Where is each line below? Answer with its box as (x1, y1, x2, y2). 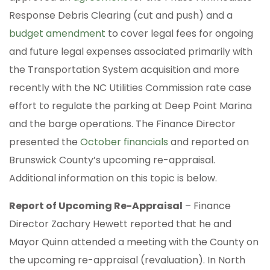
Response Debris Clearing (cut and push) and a (9, 8, 233, 23)
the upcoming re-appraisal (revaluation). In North (9, 253, 245, 268)
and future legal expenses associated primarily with (9, 45, 253, 59)
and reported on (168, 135, 249, 149)
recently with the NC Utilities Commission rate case (9, 81, 251, 95)
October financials (80, 135, 168, 149)
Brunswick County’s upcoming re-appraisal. (9, 153, 215, 168)
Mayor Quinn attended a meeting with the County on (9, 235, 259, 250)
